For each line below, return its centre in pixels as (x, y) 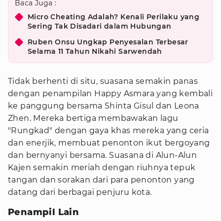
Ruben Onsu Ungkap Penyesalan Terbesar (108, 42)
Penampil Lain (44, 212)
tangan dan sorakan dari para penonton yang (101, 180)
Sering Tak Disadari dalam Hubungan (100, 26)
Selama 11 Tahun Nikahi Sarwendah (95, 51)
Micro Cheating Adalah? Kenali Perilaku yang (114, 17)
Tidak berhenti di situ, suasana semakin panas (103, 81)
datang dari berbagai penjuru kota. (80, 192)
